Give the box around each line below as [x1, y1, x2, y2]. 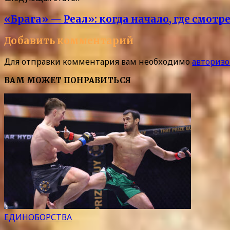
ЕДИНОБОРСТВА [4, 211, 72, 223]
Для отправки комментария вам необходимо [4, 56, 192, 68]
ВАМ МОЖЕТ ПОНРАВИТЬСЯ [4, 75, 131, 86]
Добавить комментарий [4, 34, 133, 47]
